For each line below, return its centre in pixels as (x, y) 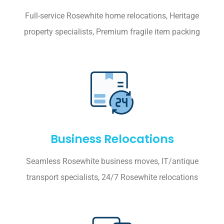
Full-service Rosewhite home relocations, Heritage (112, 15)
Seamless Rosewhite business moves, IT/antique (112, 161)
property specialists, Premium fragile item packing (112, 31)
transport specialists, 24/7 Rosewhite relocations (112, 177)
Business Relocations (112, 139)
